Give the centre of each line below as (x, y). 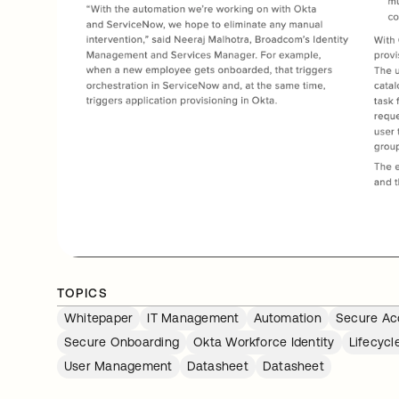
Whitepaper (99, 318)
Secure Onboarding (122, 342)
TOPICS (83, 293)
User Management (118, 366)
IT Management (193, 318)
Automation (287, 318)
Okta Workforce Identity (264, 342)
